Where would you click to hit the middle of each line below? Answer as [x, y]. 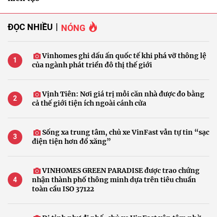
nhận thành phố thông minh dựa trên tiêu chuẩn [114, 179]
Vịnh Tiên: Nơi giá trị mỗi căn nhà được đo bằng [123, 94]
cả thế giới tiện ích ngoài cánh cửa [89, 103]
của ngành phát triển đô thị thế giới [92, 65]
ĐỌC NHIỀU [30, 27]
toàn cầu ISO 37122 [63, 189]
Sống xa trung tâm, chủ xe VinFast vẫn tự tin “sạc [125, 132]
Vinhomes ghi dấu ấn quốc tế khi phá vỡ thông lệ [124, 55]
